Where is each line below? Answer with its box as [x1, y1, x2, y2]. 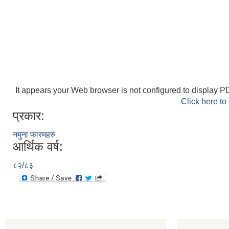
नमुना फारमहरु [13, 130, 55, 139]
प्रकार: [13, 109, 44, 123]
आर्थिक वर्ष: [13, 140, 63, 153]
